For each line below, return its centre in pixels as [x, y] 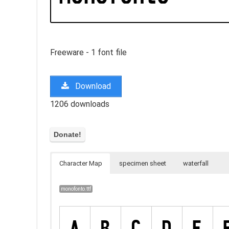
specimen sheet [143, 164]
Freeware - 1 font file [88, 52]
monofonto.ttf [76, 189]
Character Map [81, 164]
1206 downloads [80, 104]
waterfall [196, 164]
